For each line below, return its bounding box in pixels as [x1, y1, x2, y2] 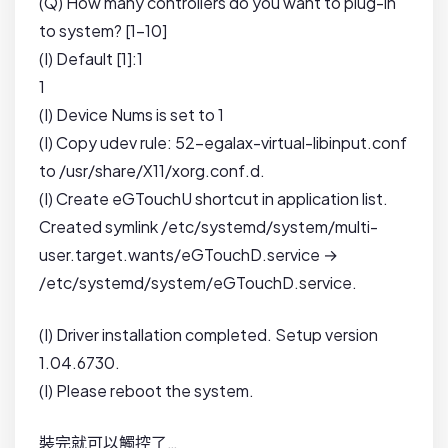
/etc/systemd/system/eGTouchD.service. [39, 272, 357, 294]
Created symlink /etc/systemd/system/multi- [39, 216, 378, 238]
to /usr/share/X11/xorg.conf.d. [39, 160, 265, 182]
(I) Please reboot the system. [39, 380, 254, 402]
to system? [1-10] [39, 20, 167, 42]
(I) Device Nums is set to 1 [39, 104, 224, 126]
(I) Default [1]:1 [39, 48, 143, 70]
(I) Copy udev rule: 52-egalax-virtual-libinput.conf [39, 132, 407, 154]
